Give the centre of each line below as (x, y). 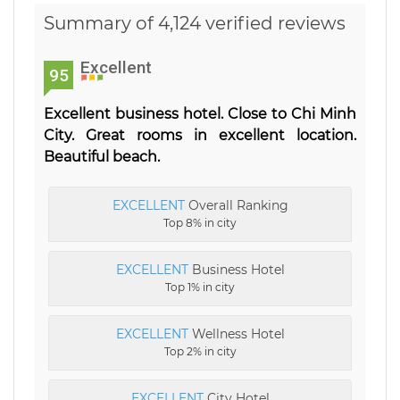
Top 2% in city (200, 351)
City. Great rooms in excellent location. (200, 135)
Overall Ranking (236, 205)
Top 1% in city (200, 287)
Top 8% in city (200, 223)
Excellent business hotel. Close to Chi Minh (200, 114)
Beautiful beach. (102, 157)
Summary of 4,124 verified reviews (195, 23)
